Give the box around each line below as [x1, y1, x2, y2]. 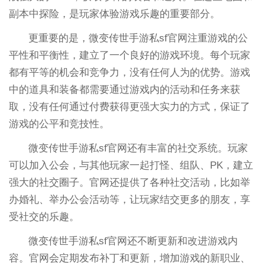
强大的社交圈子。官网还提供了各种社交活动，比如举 [8, 176, 250, 188]
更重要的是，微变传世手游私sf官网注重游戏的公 [28, 32, 248, 44]
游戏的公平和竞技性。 [8, 118, 109, 130]
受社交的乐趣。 [8, 211, 79, 222]
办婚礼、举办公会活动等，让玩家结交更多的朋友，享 [8, 193, 250, 205]
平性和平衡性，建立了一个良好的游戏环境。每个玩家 [8, 49, 250, 61]
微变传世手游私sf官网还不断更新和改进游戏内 [28, 235, 238, 247]
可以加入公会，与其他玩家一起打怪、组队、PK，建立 [8, 159, 253, 171]
